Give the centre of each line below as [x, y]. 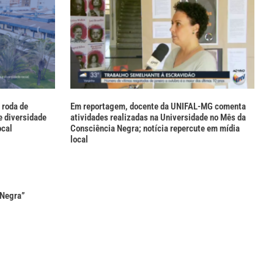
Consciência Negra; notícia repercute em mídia [155, 129]
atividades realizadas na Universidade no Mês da [158, 118]
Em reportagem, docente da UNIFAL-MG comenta [158, 107]
